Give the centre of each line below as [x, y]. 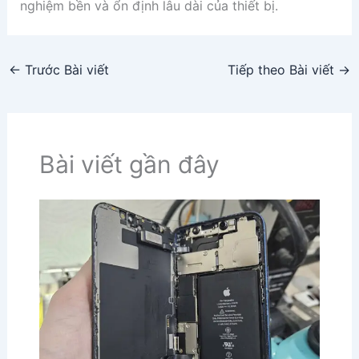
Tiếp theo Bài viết [283, 69]
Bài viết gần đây [129, 165]
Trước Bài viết [65, 69]
